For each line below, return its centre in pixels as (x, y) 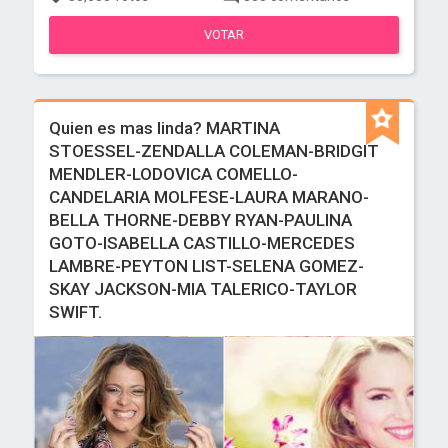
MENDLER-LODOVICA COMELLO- (174, 174)
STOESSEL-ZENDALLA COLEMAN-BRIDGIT (214, 151)
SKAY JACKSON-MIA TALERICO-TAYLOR (203, 289)
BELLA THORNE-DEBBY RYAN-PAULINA (201, 220)
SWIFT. (76, 312)
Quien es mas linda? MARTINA (165, 128)
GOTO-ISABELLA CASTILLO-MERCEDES (202, 243)
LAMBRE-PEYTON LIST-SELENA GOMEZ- (207, 266)
